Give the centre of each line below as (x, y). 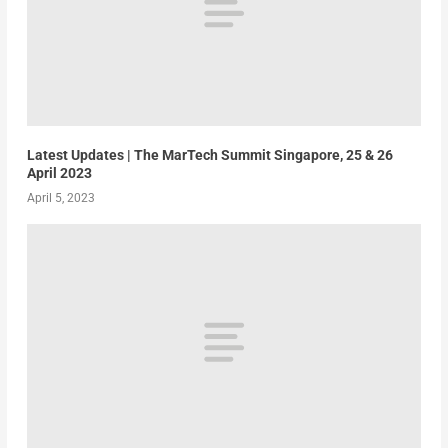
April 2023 (59, 172)
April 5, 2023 (60, 197)
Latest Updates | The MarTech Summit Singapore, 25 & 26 (209, 154)
